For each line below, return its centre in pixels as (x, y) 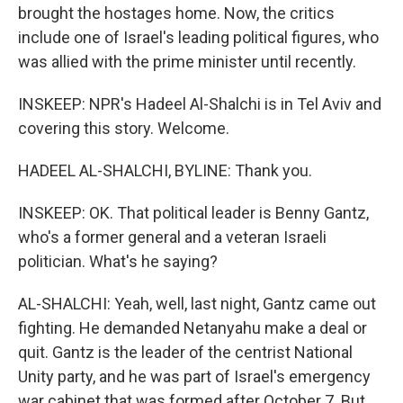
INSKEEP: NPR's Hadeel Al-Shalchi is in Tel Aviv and (200, 104)
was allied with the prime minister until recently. (187, 62)
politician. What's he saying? (118, 261)
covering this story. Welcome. (124, 128)
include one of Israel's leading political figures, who (198, 37)
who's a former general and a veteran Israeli (172, 237)
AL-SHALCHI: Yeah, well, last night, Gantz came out (197, 304)
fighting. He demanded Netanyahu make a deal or (193, 328)
